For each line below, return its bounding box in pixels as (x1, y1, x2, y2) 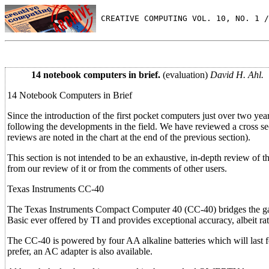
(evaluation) (160, 70, 210, 80)
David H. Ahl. (210, 70, 264, 80)
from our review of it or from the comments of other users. (7, 163, 227, 174)
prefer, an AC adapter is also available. (7, 246, 153, 256)
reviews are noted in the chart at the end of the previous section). (7, 132, 250, 142)
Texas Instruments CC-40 (7, 184, 104, 194)
